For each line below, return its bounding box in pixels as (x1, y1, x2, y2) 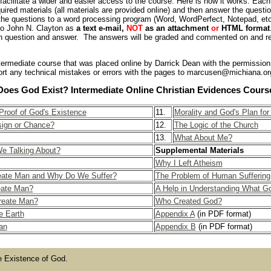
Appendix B (155, 221, 196, 231)
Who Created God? (155, 196, 222, 206)
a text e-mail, (76, 24, 126, 33)
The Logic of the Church (174, 120, 258, 129)
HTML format (219, 24, 270, 33)
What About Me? (174, 132, 232, 142)
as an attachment (143, 24, 211, 33)
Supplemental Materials (155, 145, 244, 155)
